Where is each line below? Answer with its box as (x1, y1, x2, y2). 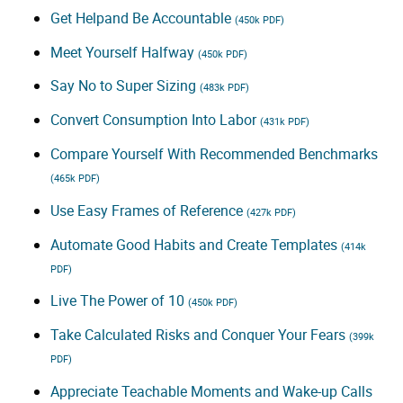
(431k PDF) (260, 114, 309, 129)
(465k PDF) (50, 170, 100, 184)
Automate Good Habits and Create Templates (50, 234, 341, 255)
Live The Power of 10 (50, 291, 188, 311)
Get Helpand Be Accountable (50, 7, 235, 28)
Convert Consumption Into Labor (50, 110, 260, 130)
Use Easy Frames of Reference (50, 200, 246, 220)
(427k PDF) (246, 204, 296, 219)
